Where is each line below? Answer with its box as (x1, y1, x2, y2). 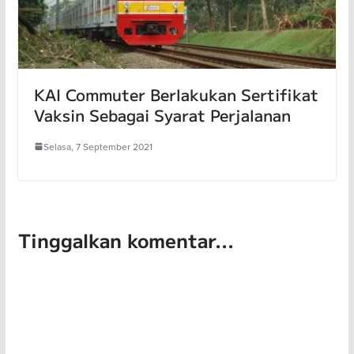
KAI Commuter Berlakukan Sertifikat (33, 82, 318, 106)
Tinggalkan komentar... (17, 225, 234, 254)
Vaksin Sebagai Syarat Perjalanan (33, 103, 291, 126)
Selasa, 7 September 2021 (43, 139, 153, 153)
